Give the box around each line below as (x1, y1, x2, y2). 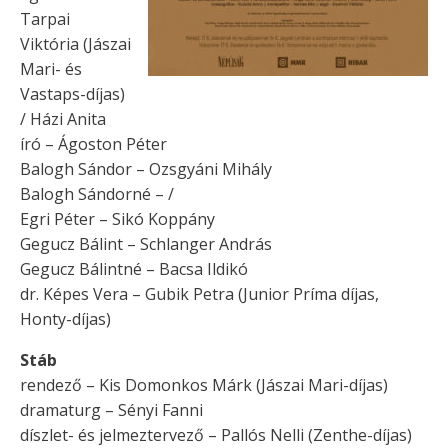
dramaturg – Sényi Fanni (20, 399, 203, 422)
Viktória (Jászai (20, 33, 131, 56)
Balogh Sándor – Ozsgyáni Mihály (20, 158, 272, 181)
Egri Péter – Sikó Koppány (20, 208, 215, 231)
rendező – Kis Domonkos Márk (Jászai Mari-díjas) (20, 374, 388, 397)
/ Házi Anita (20, 108, 106, 131)
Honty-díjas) (20, 308, 111, 331)
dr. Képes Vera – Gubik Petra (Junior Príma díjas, (20, 283, 379, 306)
